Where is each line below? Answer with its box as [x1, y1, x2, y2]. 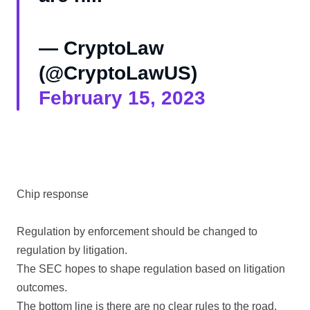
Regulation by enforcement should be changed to [17, 226, 257, 238]
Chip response [17, 188, 89, 201]
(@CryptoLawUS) [39, 62, 197, 84]
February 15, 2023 [39, 87, 206, 109]
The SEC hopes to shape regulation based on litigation [17, 263, 285, 275]
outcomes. [17, 282, 67, 294]
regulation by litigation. [17, 244, 127, 257]
